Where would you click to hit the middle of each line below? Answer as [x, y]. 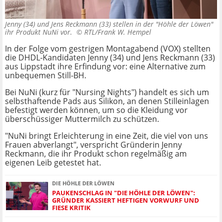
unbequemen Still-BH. [46, 76]
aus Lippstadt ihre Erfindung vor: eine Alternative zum [105, 67]
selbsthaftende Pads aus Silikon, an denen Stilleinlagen [107, 101]
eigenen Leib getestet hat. [53, 163]
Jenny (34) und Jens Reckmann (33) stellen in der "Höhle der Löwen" [109, 24]
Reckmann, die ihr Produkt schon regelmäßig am [96, 154]
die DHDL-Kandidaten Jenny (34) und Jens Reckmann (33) [110, 58]
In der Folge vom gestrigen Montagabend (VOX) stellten [108, 49]
